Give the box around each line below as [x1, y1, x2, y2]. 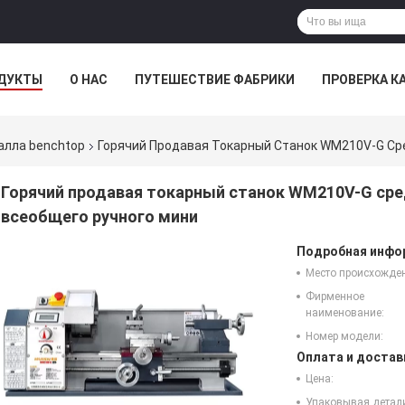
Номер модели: [306, 330, 383, 344]
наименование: [306, 306, 384, 320]
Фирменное [306, 290, 364, 304]
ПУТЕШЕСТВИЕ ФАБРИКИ [135, 72, 295, 87]
